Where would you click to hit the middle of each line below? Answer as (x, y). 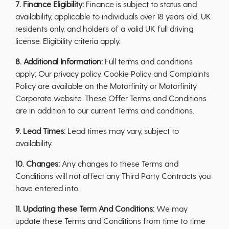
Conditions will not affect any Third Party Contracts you (113, 176)
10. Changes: (38, 163)
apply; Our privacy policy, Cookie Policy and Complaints (112, 73)
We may (171, 208)
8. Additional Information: (59, 61)
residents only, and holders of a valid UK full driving (104, 28)
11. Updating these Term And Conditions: (85, 208)
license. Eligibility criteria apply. (68, 41)
